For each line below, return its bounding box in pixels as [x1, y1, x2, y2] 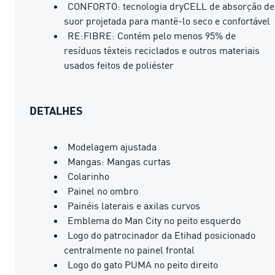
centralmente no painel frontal [64, 243, 195, 256]
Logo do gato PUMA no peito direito [68, 258, 218, 271]
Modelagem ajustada [68, 140, 157, 153]
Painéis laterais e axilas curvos [68, 199, 200, 212]
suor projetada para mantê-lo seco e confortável [64, 14, 270, 27]
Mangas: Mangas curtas [68, 155, 171, 168]
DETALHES [29, 103, 83, 117]
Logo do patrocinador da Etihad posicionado [68, 228, 255, 241]
